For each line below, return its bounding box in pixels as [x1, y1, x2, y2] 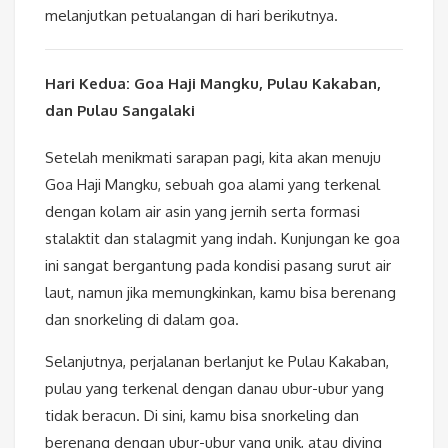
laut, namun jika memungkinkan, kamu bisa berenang [45, 283, 396, 303]
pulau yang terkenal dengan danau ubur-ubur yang [45, 379, 384, 399]
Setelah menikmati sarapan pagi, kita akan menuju [45, 148, 381, 168]
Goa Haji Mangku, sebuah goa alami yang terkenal [45, 175, 380, 195]
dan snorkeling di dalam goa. [45, 310, 239, 330]
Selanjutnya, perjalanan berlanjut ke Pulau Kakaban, [45, 352, 389, 372]
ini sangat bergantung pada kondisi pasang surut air [45, 256, 391, 276]
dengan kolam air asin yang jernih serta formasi [45, 202, 360, 222]
